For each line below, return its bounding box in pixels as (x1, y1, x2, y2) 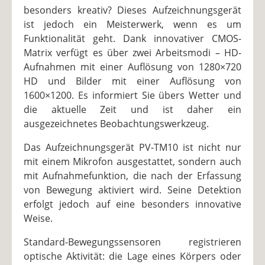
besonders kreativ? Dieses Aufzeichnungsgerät (24, 4, 241, 17)
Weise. (24, 212, 53, 225)
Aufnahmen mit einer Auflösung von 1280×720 (24, 60, 241, 74)
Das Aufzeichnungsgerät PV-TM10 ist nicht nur (24, 141, 241, 154)
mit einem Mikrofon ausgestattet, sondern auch (24, 155, 241, 169)
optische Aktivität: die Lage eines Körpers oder (24, 250, 241, 263)
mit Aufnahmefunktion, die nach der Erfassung (24, 169, 241, 183)
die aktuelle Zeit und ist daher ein (24, 103, 241, 117)
